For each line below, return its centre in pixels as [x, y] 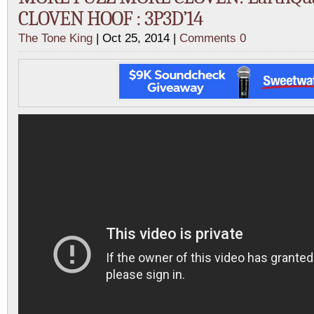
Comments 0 [213, 38]
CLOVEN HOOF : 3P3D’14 [110, 19]
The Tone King [55, 38]
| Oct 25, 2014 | [136, 38]
